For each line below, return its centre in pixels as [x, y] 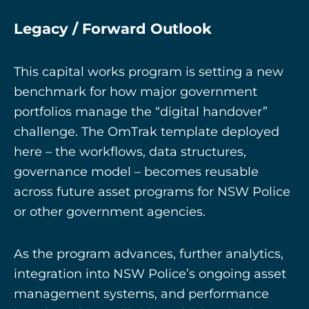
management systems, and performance [141, 293]
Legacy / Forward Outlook [113, 28]
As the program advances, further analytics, [149, 253]
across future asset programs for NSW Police [152, 192]
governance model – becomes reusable [136, 172]
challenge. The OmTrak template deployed [147, 132]
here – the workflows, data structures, [130, 152]
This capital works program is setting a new [149, 72]
